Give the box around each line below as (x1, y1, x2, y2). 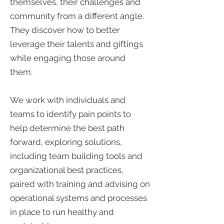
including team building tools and (10, 151, 142, 161)
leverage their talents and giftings (10, 39, 143, 49)
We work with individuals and (10, 95, 125, 105)
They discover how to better (10, 25, 120, 35)
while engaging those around (10, 53, 125, 63)
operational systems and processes (10, 193, 147, 203)
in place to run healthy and (10, 207, 114, 217)
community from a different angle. (10, 11, 144, 21)
